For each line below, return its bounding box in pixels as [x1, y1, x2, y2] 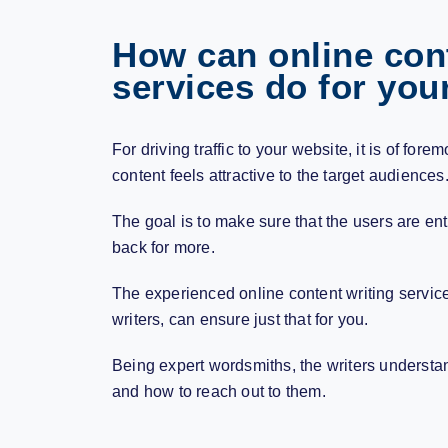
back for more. [112, 238, 215, 256]
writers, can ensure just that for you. [112, 310, 369, 328]
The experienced [112, 284, 240, 302]
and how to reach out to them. [112, 382, 326, 400]
